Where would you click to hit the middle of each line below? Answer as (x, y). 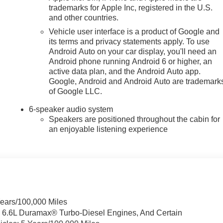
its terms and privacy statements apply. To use (129, 41)
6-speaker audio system (71, 109)
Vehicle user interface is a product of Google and (134, 31)
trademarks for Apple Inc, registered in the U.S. (131, 7)
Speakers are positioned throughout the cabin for (135, 119)
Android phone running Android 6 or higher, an (131, 61)
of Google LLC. (76, 91)
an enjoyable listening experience (109, 129)
